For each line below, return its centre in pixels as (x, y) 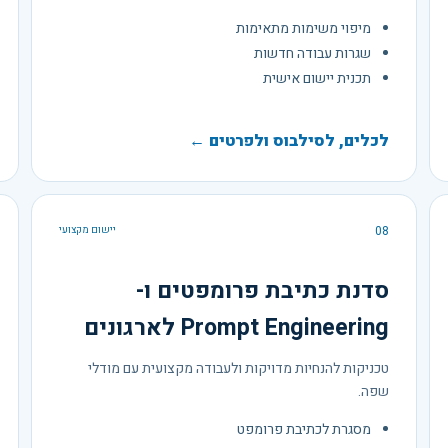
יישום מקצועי (88, 229)
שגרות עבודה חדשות (312, 53)
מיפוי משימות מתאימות (303, 28)
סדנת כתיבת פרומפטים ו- (262, 290)
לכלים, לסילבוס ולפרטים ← (288, 140)
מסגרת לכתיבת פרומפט (303, 429)
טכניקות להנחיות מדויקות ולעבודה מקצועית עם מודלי (238, 368)
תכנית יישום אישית (316, 78)
